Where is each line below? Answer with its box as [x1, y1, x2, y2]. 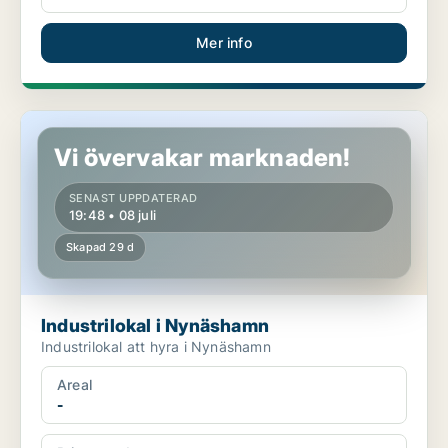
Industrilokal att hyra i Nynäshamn [41, 338, 271, 356]
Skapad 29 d [66, 240, 135, 255]
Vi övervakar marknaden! [54, 143, 351, 173]
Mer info [196, 34, 252, 52]
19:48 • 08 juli [69, 207, 156, 224]
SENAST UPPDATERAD [69, 191, 198, 206]
